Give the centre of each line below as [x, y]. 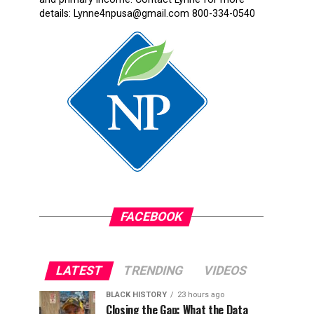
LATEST [79, 270]
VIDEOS [225, 270]
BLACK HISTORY [136, 294]
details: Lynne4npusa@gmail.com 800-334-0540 [147, 13]
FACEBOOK [151, 216]
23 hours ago [201, 294]
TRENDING [153, 270]
